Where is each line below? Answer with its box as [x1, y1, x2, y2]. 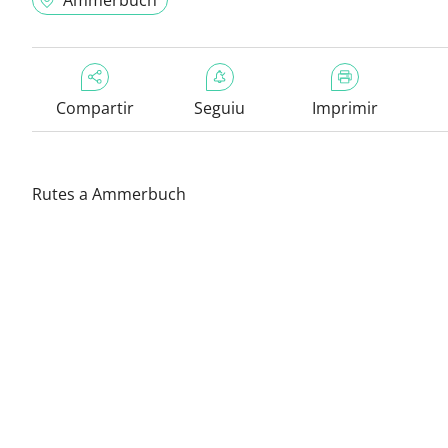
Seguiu [194, 97, 245, 119]
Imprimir [311, 97, 378, 119]
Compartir [55, 97, 134, 119]
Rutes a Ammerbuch [32, 183, 186, 205]
